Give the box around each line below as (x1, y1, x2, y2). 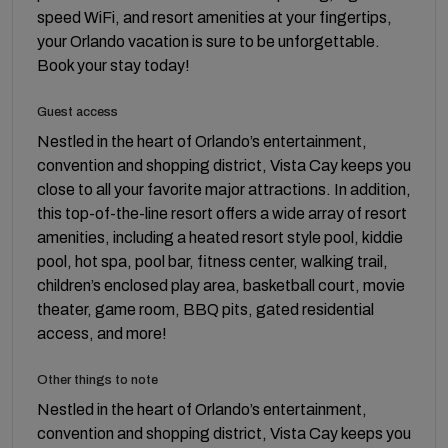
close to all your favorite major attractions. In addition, (37, 180, 411, 198)
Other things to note (37, 372, 158, 387)
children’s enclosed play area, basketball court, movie (37, 276, 405, 294)
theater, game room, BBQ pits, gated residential (37, 300, 374, 318)
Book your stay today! (37, 56, 190, 74)
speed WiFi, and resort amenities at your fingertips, (37, 8, 392, 26)
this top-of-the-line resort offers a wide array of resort (37, 204, 407, 222)
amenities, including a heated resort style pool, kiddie (37, 228, 403, 246)
